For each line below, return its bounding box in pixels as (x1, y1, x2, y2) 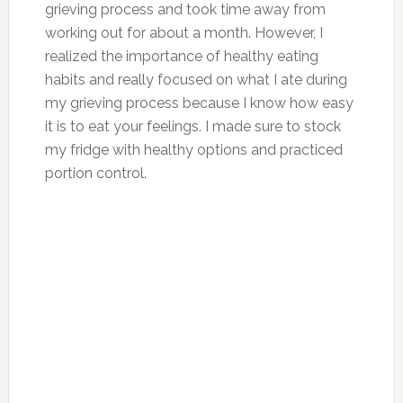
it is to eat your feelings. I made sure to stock (44, 117, 341, 135)
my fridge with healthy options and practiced (44, 140, 343, 158)
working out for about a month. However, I (44, 23, 323, 41)
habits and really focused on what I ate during (44, 70, 347, 88)
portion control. (44, 164, 147, 182)
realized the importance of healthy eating (44, 47, 318, 65)
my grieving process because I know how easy (44, 94, 354, 112)
